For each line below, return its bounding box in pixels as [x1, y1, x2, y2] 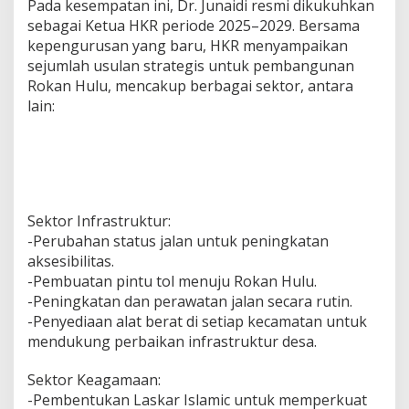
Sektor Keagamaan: [27, 370, 161, 391]
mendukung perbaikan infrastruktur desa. [27, 331, 317, 352]
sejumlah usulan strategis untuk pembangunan [27, 56, 354, 77]
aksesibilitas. [27, 251, 114, 272]
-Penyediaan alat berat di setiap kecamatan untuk [27, 311, 367, 332]
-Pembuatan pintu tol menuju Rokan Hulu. [27, 271, 317, 292]
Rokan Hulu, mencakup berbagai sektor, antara [27, 76, 353, 97]
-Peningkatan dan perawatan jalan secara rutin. [27, 291, 352, 312]
